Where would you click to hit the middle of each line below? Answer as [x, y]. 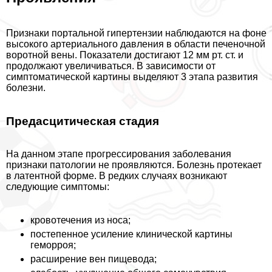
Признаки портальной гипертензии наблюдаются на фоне [136, 33]
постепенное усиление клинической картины [131, 234]
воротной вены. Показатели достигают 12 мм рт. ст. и [125, 55]
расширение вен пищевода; [93, 259]
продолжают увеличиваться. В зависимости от [111, 66]
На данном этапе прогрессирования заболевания [119, 154]
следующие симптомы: [58, 187]
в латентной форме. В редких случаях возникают [117, 176]
